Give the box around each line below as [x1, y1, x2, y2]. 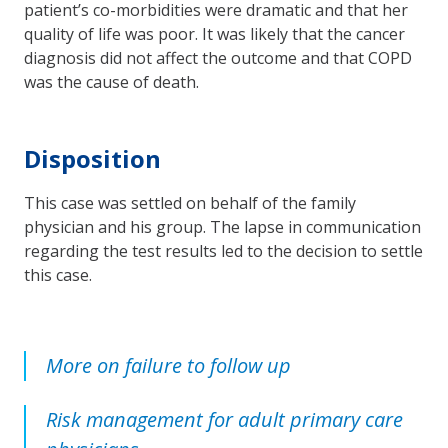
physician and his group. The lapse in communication [24, 215, 421, 238]
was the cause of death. [24, 70, 203, 93]
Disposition [24, 141, 161, 175]
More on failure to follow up [46, 351, 291, 379]
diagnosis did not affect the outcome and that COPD [24, 46, 412, 69]
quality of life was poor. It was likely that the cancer [24, 22, 405, 45]
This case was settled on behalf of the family [24, 191, 356, 214]
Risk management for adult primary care [46, 405, 403, 433]
